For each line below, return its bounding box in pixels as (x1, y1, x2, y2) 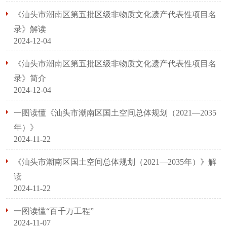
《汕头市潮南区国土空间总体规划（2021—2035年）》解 (14, 158, 216, 166)
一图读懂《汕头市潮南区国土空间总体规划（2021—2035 (14, 108, 216, 117)
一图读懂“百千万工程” (14, 207, 94, 215)
